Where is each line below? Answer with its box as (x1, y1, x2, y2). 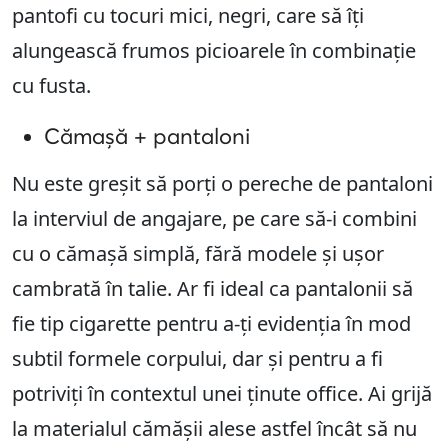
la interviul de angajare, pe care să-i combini (12, 205, 417, 233)
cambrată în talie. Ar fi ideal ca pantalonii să (12, 275, 413, 303)
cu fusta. (12, 72, 91, 100)
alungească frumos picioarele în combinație (12, 37, 416, 65)
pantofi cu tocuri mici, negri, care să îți (12, 2, 364, 30)
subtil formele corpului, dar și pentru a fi (12, 345, 383, 373)
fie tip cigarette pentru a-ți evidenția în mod (12, 310, 411, 338)
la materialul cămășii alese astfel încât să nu (12, 415, 417, 443)
